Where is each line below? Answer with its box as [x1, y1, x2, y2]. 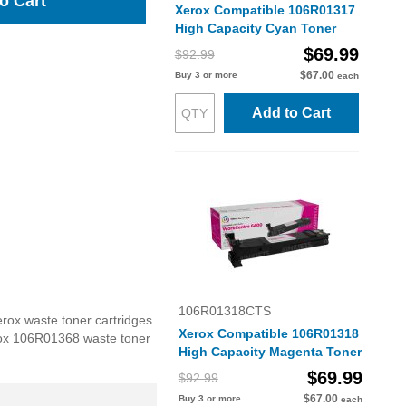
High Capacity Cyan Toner [174, 21, 336, 35]
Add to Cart [251, 105, 331, 121]
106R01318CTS [178, 304, 271, 318]
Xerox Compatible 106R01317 [174, 3, 355, 17]
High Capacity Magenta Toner [178, 344, 362, 359]
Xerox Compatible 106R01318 [178, 326, 359, 341]
